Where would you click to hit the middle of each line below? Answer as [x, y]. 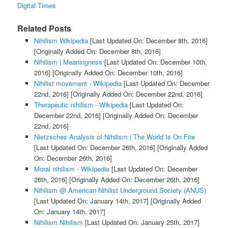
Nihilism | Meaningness [68, 62]
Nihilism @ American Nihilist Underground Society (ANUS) [120, 190]
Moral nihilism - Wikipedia [72, 168]
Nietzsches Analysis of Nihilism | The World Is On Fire [114, 136]
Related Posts [45, 28]
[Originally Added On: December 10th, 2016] [116, 72]
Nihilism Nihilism [58, 222]
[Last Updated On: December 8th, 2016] [148, 40]
